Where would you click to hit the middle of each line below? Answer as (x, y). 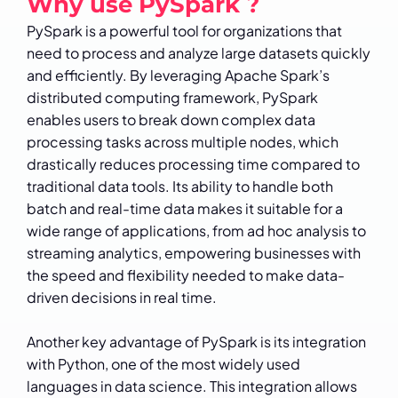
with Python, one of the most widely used (163, 364)
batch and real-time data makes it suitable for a (185, 209)
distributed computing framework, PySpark (172, 98)
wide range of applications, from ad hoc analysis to (196, 231)
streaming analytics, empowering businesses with (194, 253)
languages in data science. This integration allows (192, 386)
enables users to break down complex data (171, 120)
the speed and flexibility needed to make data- (186, 275)
